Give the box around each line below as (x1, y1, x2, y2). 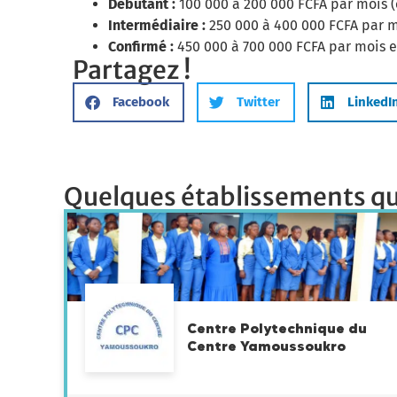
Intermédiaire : (108, 16, 206, 34)
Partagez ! (73, 53, 191, 86)
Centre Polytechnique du (187, 318, 367, 337)
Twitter (237, 94, 280, 111)
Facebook (113, 94, 169, 111)
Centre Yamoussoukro (187, 336, 346, 354)
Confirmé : (108, 37, 174, 55)
